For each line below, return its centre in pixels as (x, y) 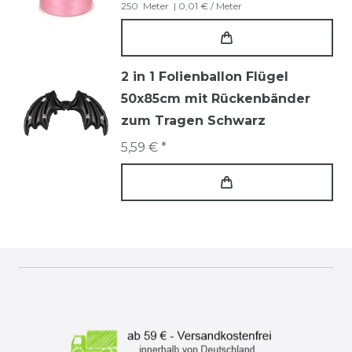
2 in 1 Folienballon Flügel (205, 77)
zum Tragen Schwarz (193, 121)
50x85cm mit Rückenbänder (216, 99)
